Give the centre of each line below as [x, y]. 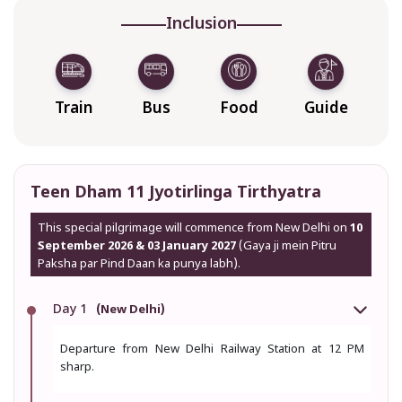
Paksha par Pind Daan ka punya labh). [139, 264]
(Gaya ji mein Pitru [288, 246]
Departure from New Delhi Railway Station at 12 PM [212, 349]
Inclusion [201, 24]
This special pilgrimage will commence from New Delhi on [194, 228]
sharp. [77, 367]
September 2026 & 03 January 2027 [137, 246]
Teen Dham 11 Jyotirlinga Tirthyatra [176, 193]
